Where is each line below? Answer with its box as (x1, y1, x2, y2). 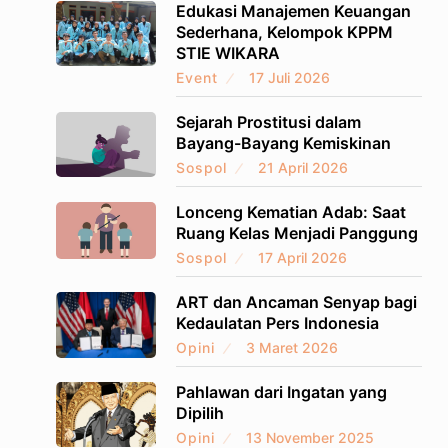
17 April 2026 (257, 248, 347, 266)
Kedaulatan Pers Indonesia (175, 312, 379, 333)
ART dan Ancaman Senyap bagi (175, 291, 417, 312)
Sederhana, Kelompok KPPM (175, 21, 393, 42)
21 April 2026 (257, 158, 348, 176)
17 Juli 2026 (248, 68, 330, 86)
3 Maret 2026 (245, 338, 338, 356)
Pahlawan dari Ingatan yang (175, 381, 387, 402)
